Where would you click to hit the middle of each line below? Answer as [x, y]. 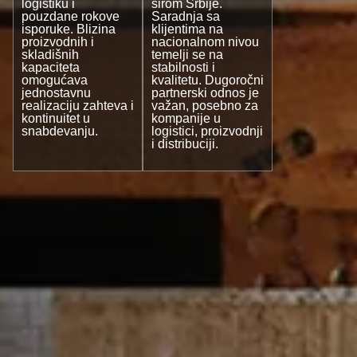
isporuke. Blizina [69, 29]
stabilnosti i [183, 68]
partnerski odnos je [205, 93]
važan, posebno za [205, 106]
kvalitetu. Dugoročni [208, 80]
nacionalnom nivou [205, 42]
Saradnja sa [186, 17]
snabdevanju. [60, 131]
